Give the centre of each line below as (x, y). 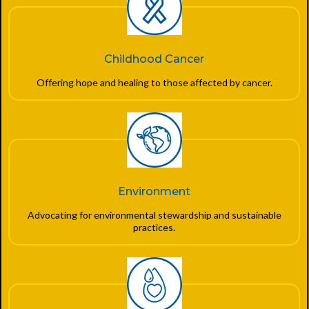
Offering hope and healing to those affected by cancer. (154, 82)
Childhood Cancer (154, 59)
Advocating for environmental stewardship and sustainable (154, 215)
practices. (154, 227)
